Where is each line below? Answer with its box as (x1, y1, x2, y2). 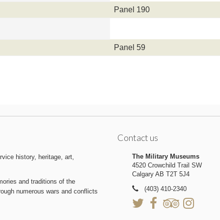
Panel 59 (114, 43, 145, 52)
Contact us (117, 132, 158, 143)
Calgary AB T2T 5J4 (132, 170, 190, 178)
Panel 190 (114, 5, 150, 14)
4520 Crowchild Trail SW (132, 161, 202, 169)
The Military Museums (132, 152, 199, 160)
